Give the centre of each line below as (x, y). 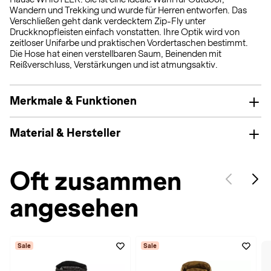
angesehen (74, 208)
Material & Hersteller (65, 133)
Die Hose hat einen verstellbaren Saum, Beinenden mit (116, 54)
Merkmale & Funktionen (73, 101)
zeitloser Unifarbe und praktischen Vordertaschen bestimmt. (129, 43)
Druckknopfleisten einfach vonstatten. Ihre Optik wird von (125, 32)
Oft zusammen (96, 181)
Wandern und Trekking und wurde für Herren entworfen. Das (128, 10)
